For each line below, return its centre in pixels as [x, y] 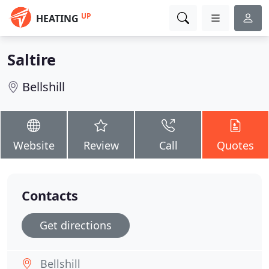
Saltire [32, 59]
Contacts [50, 195]
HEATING [57, 19]
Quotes [235, 145]
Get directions [76, 225]
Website [34, 145]
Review [101, 145]
